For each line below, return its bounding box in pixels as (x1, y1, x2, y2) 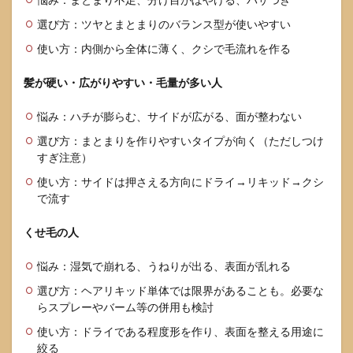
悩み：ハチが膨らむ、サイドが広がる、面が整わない (37, 110, 302, 123)
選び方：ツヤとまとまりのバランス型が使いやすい (37, 17, 291, 31)
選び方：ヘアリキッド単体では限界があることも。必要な (37, 284, 324, 297)
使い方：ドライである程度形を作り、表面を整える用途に (37, 325, 324, 338)
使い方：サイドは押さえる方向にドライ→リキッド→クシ (37, 175, 324, 188)
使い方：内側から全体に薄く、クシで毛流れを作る (37, 42, 291, 55)
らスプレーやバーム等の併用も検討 (37, 300, 214, 314)
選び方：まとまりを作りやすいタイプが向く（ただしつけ (37, 134, 324, 147)
